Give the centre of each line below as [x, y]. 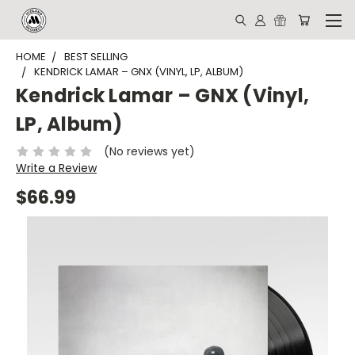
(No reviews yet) [149, 151]
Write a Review [56, 168]
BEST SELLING [96, 57]
